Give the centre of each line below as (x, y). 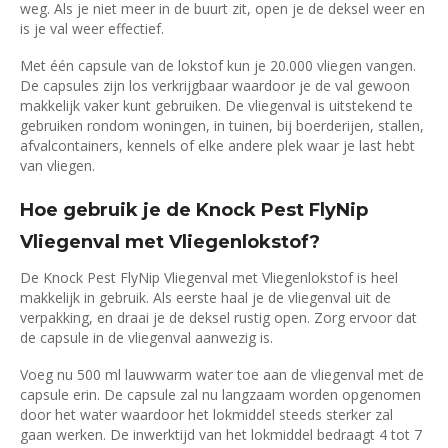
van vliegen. (57, 166)
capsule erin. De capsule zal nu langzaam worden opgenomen (220, 395)
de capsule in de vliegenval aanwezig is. (146, 337)
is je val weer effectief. (92, 28)
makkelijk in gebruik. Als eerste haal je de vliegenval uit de (205, 297)
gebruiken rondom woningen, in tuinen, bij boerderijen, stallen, (222, 126)
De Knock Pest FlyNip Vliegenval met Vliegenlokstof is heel (209, 277)
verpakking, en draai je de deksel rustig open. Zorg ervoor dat (218, 317)
